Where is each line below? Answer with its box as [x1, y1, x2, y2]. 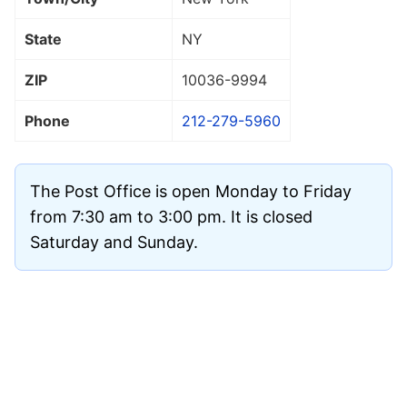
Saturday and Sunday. [30, 232, 198, 252]
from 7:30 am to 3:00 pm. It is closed [30, 206, 313, 226]
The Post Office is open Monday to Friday [30, 181, 352, 201]
